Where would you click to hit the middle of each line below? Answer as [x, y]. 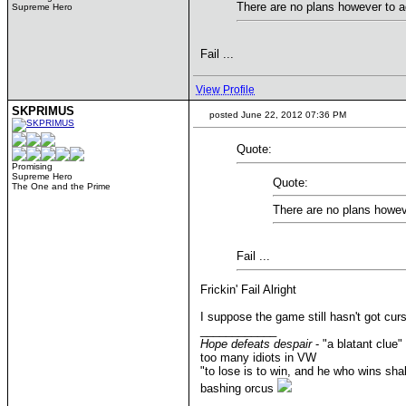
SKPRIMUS [43, 111]
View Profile [225, 90]
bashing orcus [239, 388]
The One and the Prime [61, 186]
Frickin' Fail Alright [248, 289]
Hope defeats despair [256, 343]
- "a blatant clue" [357, 343]
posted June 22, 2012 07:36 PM [276, 115]
